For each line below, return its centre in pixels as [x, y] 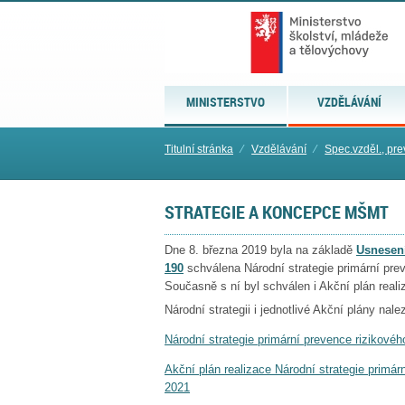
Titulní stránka [199, 149]
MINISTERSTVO [226, 102]
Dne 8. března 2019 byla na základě [260, 250]
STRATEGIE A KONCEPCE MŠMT [277, 212]
